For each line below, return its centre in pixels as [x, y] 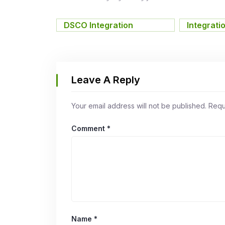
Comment [89, 128]
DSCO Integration [98, 25]
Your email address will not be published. [139, 105]
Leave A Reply [106, 80]
